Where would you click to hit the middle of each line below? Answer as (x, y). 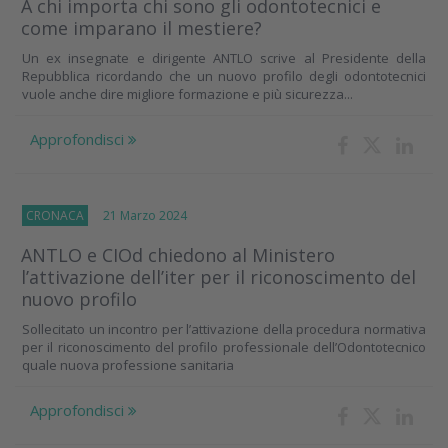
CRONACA (55, 216)
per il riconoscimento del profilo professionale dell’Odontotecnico (224, 347)
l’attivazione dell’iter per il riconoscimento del (218, 277)
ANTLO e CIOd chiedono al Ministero (178, 255)
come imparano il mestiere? (141, 28)
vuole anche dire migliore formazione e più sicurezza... (187, 94)
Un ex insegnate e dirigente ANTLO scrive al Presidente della (224, 58)
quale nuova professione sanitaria (128, 365)
